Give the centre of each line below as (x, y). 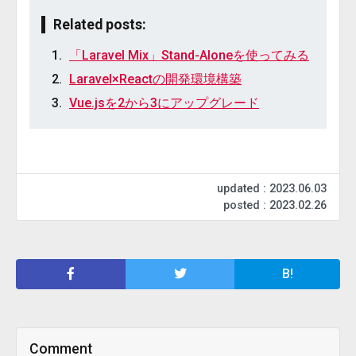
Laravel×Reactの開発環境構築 (155, 79)
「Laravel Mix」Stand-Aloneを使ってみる (189, 55)
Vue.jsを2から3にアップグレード (164, 103)
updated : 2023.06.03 (272, 189)
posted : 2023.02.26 (275, 205)
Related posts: (100, 25)
